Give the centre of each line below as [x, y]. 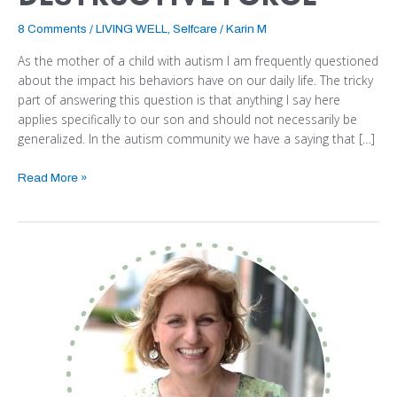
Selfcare [195, 28]
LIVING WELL [132, 28]
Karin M [246, 28]
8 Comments [52, 28]
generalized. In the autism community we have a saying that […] [196, 139]
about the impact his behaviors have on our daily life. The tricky [195, 81]
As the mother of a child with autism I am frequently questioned [198, 61]
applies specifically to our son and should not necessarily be [187, 120]
